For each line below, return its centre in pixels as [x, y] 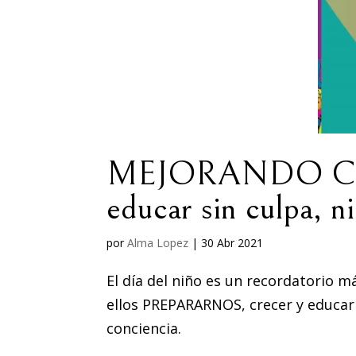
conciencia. [144, 328]
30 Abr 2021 [232, 242]
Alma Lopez [158, 242]
